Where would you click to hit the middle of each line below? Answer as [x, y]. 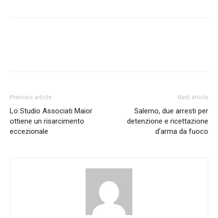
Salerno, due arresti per [171, 111]
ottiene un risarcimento [47, 121]
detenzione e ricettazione [168, 121]
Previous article [31, 97]
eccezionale [29, 131]
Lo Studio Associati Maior [51, 111]
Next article [193, 97]
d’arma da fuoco [182, 131]
